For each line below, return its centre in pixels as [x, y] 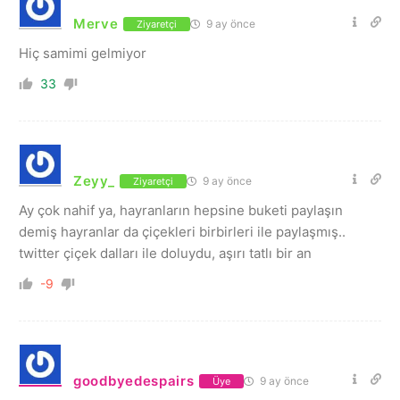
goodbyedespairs [134, 381]
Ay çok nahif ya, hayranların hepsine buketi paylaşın [181, 210]
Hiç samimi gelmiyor [83, 53]
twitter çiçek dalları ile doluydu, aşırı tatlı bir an [165, 253]
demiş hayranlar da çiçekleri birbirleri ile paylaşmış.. [182, 232]
